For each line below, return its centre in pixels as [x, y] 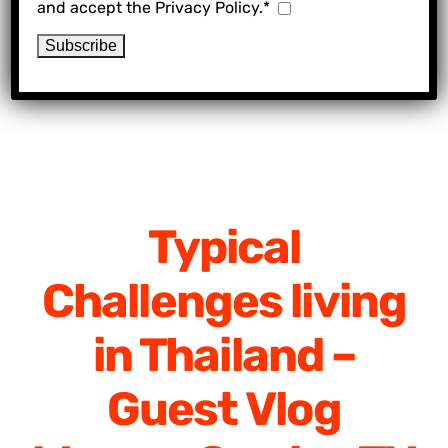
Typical [224, 247]
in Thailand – [224, 355]
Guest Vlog [224, 409]
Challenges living [224, 301]
